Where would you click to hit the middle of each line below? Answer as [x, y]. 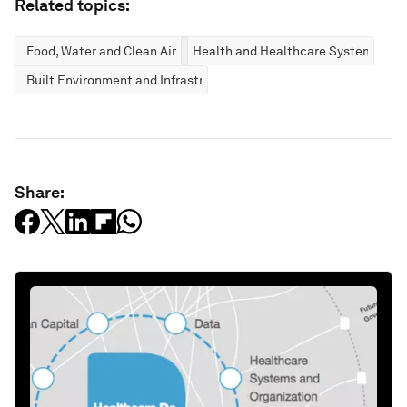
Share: [40, 192]
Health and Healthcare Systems [286, 51]
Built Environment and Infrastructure [134, 80]
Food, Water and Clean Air [101, 51]
